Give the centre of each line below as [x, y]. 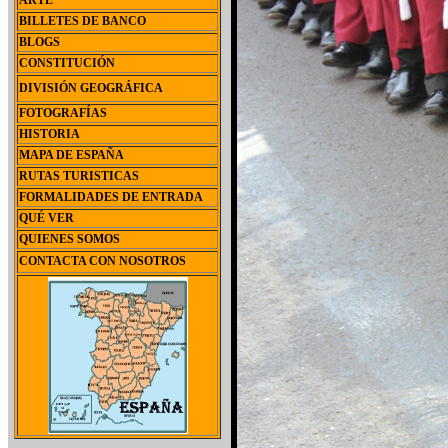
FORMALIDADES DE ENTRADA [111, 197]
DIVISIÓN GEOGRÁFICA [91, 88]
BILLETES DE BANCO [82, 21]
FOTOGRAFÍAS [63, 113]
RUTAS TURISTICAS [79, 176]
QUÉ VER [46, 218]
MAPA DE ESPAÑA [71, 155]
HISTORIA [49, 134]
